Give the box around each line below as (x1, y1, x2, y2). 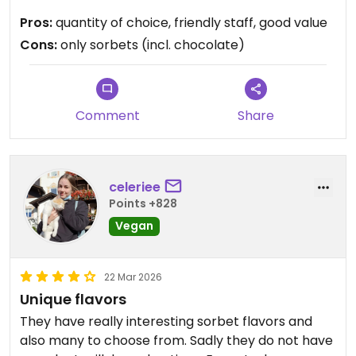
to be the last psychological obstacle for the (20, 4, 299, 22)
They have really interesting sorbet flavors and (20, 312, 312, 331)
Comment (75, 106, 140, 125)
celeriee (109, 177, 161, 196)
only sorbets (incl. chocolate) (57, 36, 245, 54)
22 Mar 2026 (104, 270, 162, 284)
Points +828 (109, 195, 177, 211)
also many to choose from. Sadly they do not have (20, 331, 333, 350)
